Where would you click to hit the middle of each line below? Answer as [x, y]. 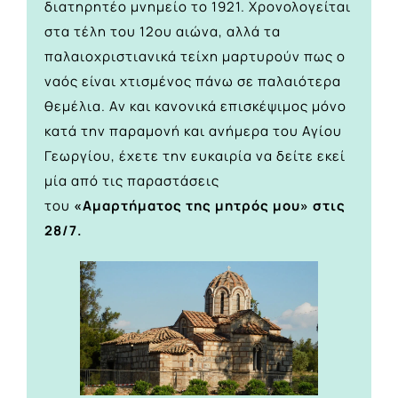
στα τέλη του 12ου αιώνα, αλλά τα [163, 31]
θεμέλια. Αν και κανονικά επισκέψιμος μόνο [195, 106]
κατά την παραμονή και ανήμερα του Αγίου [193, 131]
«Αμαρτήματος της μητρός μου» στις [210, 205]
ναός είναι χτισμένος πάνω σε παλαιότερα [193, 81]
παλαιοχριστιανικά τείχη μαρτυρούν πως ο [195, 56]
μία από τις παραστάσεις [132, 180]
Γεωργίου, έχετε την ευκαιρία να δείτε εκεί [195, 155]
